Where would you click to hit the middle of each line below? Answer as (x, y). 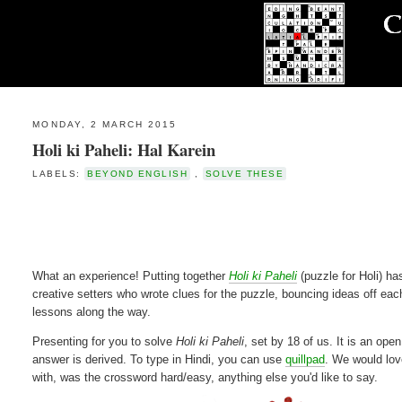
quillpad (306, 359)
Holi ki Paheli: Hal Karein (124, 149)
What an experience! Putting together (131, 275)
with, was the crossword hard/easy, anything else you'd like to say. (205, 377)
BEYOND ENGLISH (138, 173)
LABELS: (59, 173)
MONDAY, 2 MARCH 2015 (105, 125)
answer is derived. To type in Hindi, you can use (159, 359)
